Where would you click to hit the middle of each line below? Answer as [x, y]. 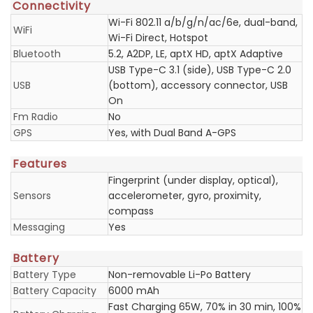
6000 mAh [134, 291]
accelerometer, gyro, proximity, [185, 196]
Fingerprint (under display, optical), [193, 180]
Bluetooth [37, 54]
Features [40, 164]
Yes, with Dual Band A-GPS [172, 133]
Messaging [39, 227]
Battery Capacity [55, 291]
